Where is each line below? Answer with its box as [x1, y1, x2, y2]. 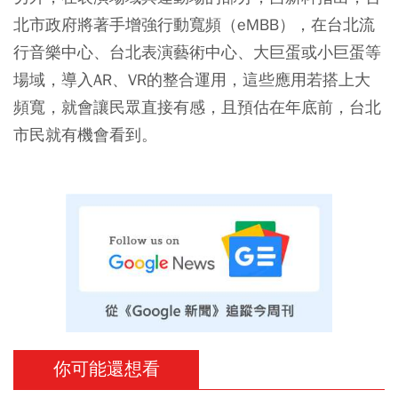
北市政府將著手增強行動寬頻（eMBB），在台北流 [13, 14, 375, 36]
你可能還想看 [52, 358, 160, 381]
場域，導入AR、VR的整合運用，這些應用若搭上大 [13, 69, 370, 91]
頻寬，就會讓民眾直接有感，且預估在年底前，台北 [13, 97, 381, 118]
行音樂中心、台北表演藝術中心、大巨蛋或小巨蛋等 [13, 42, 381, 63]
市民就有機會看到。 [13, 124, 157, 146]
